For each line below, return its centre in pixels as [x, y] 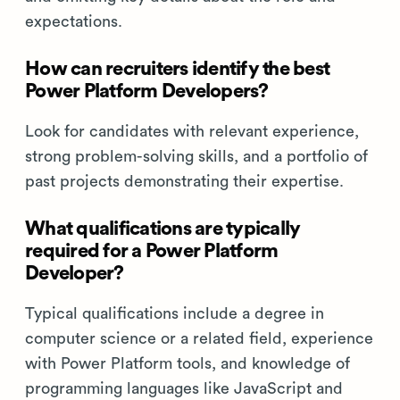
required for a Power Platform [152, 251]
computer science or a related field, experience [199, 338]
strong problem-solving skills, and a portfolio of [196, 156]
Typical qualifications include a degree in [175, 313]
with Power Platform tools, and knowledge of [187, 363]
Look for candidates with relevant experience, [192, 131]
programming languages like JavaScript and [184, 388]
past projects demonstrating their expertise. [184, 181]
